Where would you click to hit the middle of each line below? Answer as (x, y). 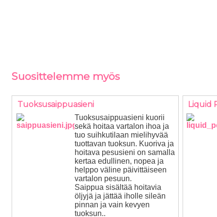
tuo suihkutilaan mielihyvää (121, 135)
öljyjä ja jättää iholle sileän (120, 196)
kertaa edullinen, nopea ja (119, 161)
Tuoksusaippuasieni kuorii (120, 117)
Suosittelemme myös (66, 76)
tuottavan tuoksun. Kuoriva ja (124, 144)
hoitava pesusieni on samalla (125, 152)
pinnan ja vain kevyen (112, 205)
